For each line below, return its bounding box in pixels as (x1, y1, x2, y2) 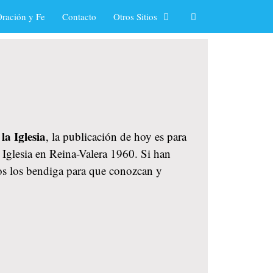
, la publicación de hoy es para (46, 129, 186, 144)
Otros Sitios (113, 10, 157, 23)
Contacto (62, 10, 96, 23)
